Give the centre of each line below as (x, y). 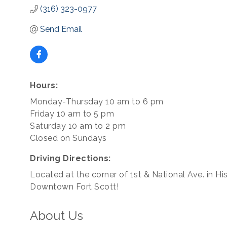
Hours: (44, 85)
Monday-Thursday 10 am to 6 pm (97, 102)
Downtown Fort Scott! (74, 187)
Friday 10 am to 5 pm (72, 114)
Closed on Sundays (68, 138)
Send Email (61, 29)
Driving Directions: (70, 158)
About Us (56, 216)
